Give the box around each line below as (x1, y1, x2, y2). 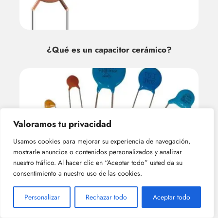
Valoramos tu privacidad (13, 118, 111, 130)
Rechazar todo (85, 192, 127, 202)
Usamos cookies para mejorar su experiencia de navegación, (13, 136, 190, 146)
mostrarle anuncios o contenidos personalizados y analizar (13, 147, 182, 157)
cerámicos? (87, 166, 131, 179)
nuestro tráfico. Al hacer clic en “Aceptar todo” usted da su (13, 158, 182, 167)
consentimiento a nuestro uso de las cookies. (13, 168, 142, 178)
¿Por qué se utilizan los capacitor (45, 155, 173, 167)
